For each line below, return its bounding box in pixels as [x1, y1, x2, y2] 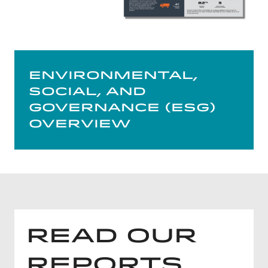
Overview [29, 117, 130, 130]
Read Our [26, 224, 197, 248]
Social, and [29, 85, 146, 98]
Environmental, [29, 69, 197, 82]
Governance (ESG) [29, 101, 216, 114]
